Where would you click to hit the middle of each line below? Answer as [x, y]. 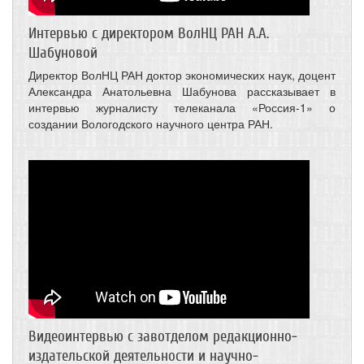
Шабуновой [63, 53]
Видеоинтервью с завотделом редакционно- [163, 336]
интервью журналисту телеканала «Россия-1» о [182, 107]
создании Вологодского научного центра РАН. [151, 123]
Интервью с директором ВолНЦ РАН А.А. [149, 33]
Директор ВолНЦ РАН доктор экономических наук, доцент [182, 75]
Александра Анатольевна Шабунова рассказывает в [182, 91]
